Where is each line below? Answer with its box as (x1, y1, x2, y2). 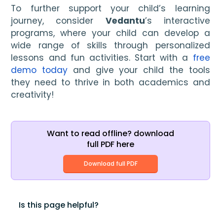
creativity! (11, 88, 54, 101)
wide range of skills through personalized (11, 39, 210, 51)
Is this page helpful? (19, 199, 99, 211)
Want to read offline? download (47, 128, 174, 140)
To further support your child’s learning (11, 2, 210, 14)
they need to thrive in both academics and (11, 76, 210, 88)
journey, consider (11, 14, 106, 27)
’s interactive (145, 14, 210, 27)
